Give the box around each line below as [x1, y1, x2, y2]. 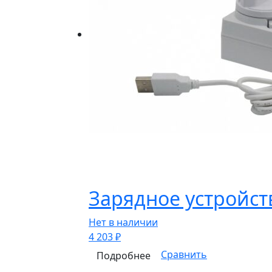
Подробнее [97, 249, 151, 262]
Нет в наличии [89, 216, 158, 229]
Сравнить [161, 248, 207, 262]
